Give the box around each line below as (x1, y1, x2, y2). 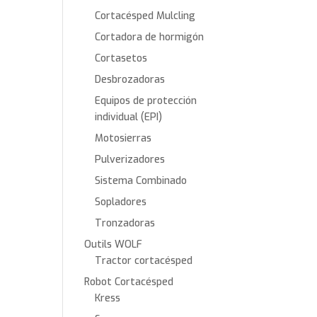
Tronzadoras (95, 217, 156, 230)
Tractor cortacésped (95, 254, 193, 267)
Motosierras (95, 132, 152, 145)
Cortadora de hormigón (95, 30, 204, 44)
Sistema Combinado (95, 174, 188, 188)
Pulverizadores (95, 153, 166, 166)
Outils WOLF (84, 238, 143, 251)
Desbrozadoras (95, 73, 166, 86)
